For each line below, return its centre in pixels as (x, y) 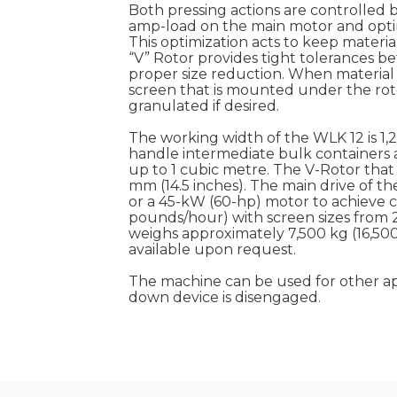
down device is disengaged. (224, 298)
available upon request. (212, 250)
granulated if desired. (203, 106)
